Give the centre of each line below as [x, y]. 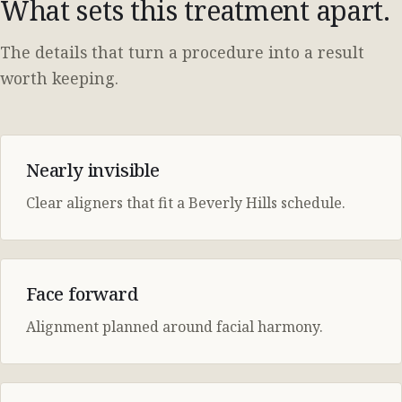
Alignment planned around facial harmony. [175, 327]
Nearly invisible [93, 170]
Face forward [82, 294]
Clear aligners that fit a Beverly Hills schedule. [186, 203]
